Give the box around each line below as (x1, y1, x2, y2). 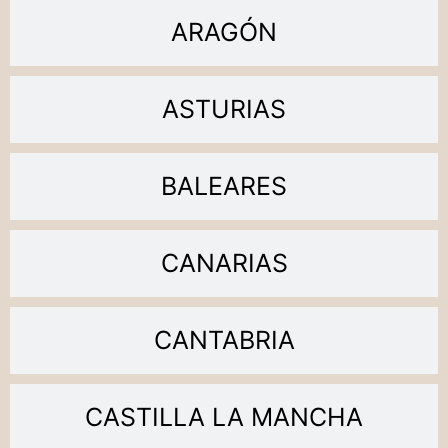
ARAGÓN (171, 16, 277, 47)
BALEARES (161, 170, 287, 201)
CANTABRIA (153, 324, 295, 355)
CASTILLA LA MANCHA (85, 401, 363, 432)
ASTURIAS (162, 93, 286, 124)
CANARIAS (160, 247, 288, 278)
